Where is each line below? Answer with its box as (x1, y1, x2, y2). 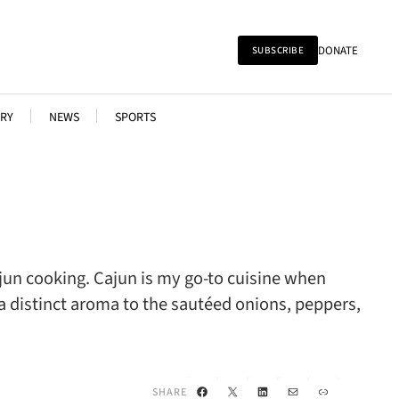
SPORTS (114, 109, 156, 126)
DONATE (318, 42, 358, 59)
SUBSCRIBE (251, 44, 304, 57)
